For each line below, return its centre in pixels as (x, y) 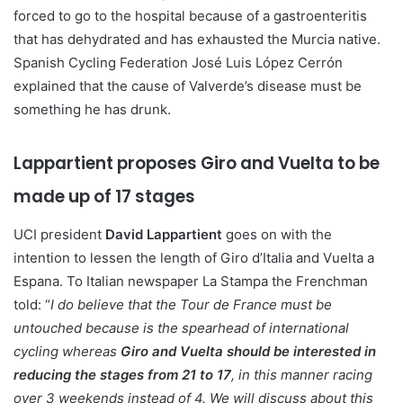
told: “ (32, 304)
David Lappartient (164, 234)
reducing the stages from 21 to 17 (122, 374)
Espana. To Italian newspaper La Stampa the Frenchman (191, 281)
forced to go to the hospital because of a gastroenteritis (190, 16)
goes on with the (277, 234)
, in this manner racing (302, 374)
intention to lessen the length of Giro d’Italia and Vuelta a (194, 257)
